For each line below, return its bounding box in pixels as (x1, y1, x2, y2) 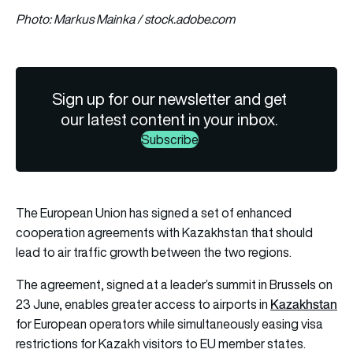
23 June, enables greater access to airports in (16, 295, 270, 313)
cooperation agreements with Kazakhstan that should (16, 223, 313, 241)
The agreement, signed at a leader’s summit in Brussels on (16, 275, 333, 293)
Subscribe (140, 130, 199, 148)
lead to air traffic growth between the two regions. (16, 243, 292, 261)
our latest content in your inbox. (61, 108, 279, 130)
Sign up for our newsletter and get (52, 87, 288, 110)
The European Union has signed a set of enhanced (16, 203, 292, 221)
